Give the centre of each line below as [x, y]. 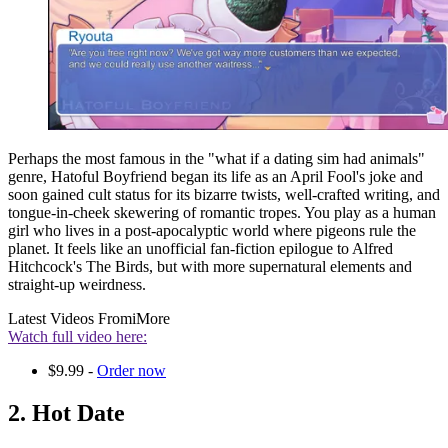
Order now [131, 371]
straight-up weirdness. [77, 285]
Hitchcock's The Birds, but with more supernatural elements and [210, 267]
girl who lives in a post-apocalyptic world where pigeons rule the [212, 231]
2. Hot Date [66, 413]
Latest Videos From [70, 319]
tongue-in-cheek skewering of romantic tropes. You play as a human [222, 213]
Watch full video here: [77, 337]
